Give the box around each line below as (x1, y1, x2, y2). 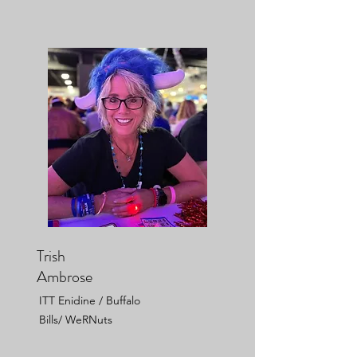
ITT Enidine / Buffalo (39, 292, 140, 308)
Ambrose (37, 265, 92, 288)
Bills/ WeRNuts (39, 312, 112, 327)
